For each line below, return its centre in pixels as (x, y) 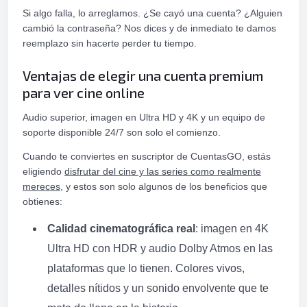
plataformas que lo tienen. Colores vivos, (146, 269)
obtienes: (42, 202)
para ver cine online (84, 92)
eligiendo (44, 172)
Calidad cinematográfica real (121, 229)
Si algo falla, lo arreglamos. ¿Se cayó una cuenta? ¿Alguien (152, 13)
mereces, (43, 187)
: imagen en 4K (232, 229)
